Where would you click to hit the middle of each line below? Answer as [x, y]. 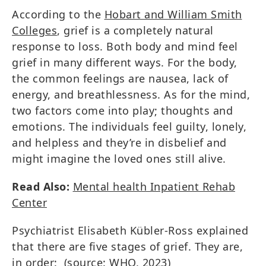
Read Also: [42, 186]
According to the [58, 14]
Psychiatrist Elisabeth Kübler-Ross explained [130, 230]
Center [29, 202]
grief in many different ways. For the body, [125, 62]
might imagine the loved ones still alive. [119, 158]
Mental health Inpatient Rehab [154, 186]
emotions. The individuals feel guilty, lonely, [129, 126]
